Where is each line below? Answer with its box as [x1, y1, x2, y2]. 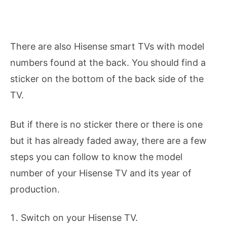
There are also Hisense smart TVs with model [10, 41, 204, 52]
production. [10, 184, 62, 195]
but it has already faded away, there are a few [10, 135, 207, 146]
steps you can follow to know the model [10, 152, 182, 163]
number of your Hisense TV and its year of [10, 168, 192, 179]
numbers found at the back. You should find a [10, 57, 206, 68]
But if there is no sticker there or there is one [10, 119, 203, 130]
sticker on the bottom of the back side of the [10, 73, 204, 85]
